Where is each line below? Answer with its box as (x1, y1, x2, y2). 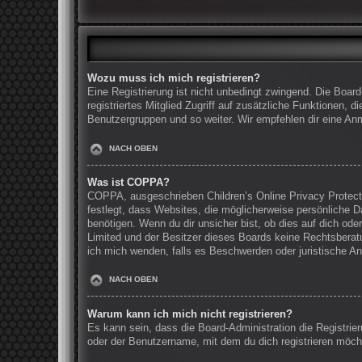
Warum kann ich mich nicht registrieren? (87, 309, 293, 321)
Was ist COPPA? (87, 177, 170, 189)
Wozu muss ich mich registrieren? (87, 73, 260, 85)
